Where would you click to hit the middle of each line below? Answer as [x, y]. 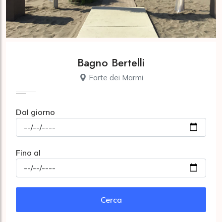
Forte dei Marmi [115, 77]
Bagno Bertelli [111, 62]
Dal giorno [35, 112]
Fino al [28, 152]
